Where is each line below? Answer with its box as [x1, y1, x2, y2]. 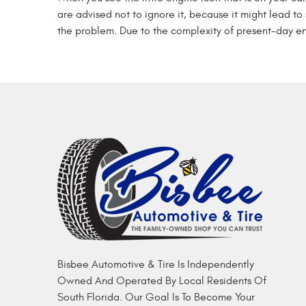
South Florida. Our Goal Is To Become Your [57, 291, 255, 304]
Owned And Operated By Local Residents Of [57, 275, 266, 288]
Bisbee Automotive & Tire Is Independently [57, 258, 254, 271]
